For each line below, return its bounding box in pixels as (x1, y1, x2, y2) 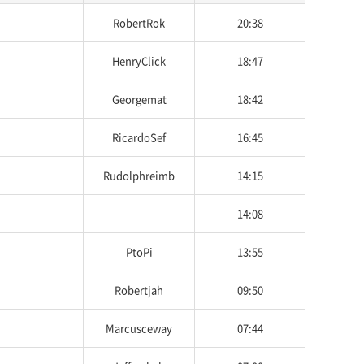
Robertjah (115, 282, 163, 297)
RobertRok (113, 15, 165, 30)
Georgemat (111, 91, 167, 106)
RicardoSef (112, 129, 166, 145)
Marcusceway (106, 320, 172, 336)
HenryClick (112, 53, 166, 68)
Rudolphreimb (103, 167, 175, 183)
